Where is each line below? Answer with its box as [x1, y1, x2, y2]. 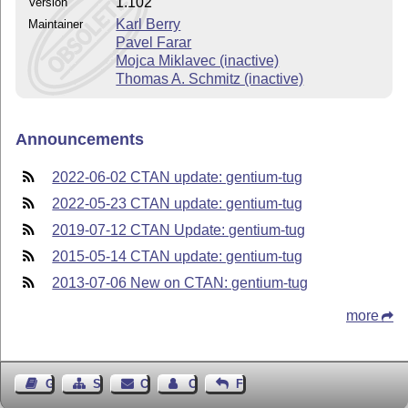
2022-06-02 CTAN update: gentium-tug [52, 168, 303, 185]
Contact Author [188, 376, 273, 391]
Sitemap [92, 376, 139, 391]
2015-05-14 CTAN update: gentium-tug [52, 248, 303, 264]
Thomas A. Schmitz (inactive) [116, 70, 304, 87]
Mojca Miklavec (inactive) [116, 52, 280, 68]
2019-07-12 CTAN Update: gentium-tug [52, 221, 306, 238]
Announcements [15, 130, 145, 149]
